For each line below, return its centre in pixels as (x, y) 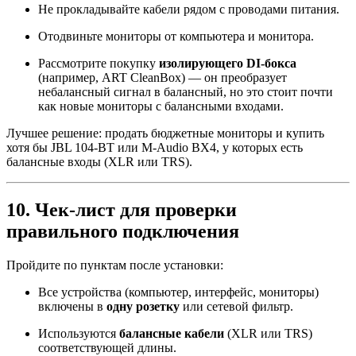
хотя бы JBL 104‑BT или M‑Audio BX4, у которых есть (155, 148)
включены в (72, 306)
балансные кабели (172, 333)
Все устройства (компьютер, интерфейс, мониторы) (178, 292)
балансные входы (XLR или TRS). (99, 162)
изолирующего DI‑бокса (228, 64)
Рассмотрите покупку (99, 64)
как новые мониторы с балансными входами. (161, 106)
